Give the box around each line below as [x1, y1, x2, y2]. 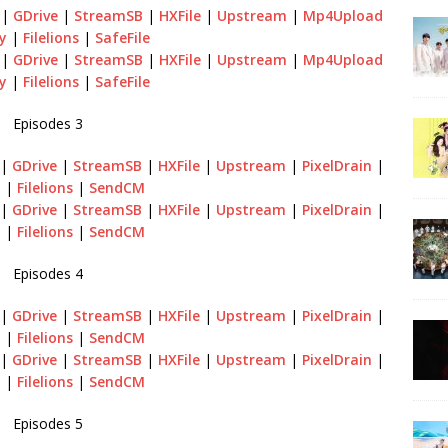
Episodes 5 [13, 413, 84, 433]
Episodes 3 [13, 113, 84, 133]
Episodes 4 [13, 263, 84, 283]
